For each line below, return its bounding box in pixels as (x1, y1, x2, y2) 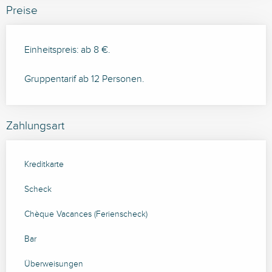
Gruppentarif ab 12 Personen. (24, 73, 144, 86)
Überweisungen (24, 259, 83, 270)
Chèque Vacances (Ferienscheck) (24, 209, 148, 220)
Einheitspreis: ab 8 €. (24, 44, 110, 56)
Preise (6, 4, 38, 18)
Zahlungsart (6, 119, 64, 133)
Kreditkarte (24, 160, 64, 170)
